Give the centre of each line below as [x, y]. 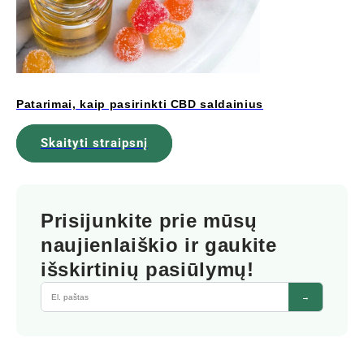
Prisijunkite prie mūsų [149, 220]
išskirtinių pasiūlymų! [147, 269]
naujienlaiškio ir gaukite [159, 245]
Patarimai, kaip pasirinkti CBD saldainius [140, 104]
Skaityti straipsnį [94, 143]
